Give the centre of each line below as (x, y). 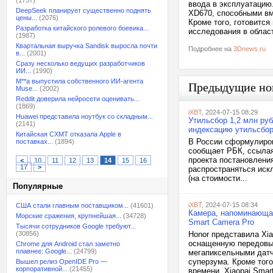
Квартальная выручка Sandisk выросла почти (87, 46)
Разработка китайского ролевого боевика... (82, 28)
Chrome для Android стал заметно (68, 244)
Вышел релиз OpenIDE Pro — (62, 261)
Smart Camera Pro (221, 222)
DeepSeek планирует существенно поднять (83, 10)
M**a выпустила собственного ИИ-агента (80, 81)
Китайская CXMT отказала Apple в (69, 134)
